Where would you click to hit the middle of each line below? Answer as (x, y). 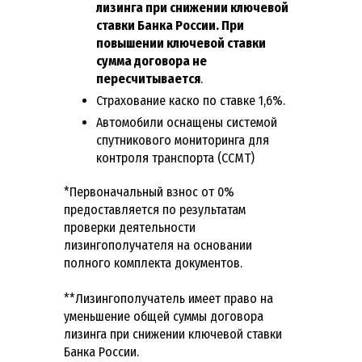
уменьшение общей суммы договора (164, 316)
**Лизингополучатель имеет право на (168, 298)
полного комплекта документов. (153, 263)
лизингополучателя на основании (158, 245)
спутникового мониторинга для (183, 140)
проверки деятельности (130, 227)
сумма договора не (152, 61)
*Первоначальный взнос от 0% (149, 192)
